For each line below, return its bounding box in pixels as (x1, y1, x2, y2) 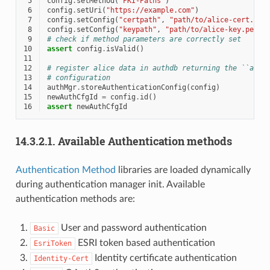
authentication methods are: (15, 193, 135, 204)
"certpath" (118, 15, 161, 24)
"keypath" (118, 25, 157, 34)
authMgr (46, 83, 77, 92)
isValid (105, 44, 136, 53)
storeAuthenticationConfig (80, 83, 186, 92)
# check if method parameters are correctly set (46, 34, 241, 43)
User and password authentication (58, 222, 207, 233)
